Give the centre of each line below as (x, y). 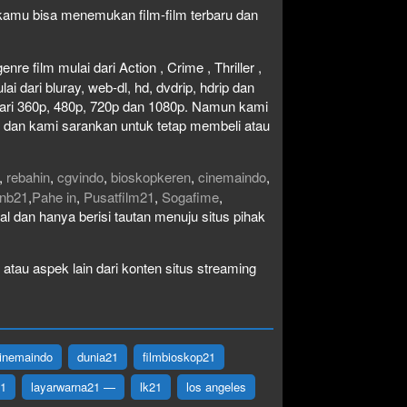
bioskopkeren (151, 176)
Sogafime (190, 196)
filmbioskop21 (179, 356)
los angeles (216, 386)
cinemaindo (232, 176)
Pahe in (54, 196)
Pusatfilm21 (119, 196)
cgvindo (80, 176)
